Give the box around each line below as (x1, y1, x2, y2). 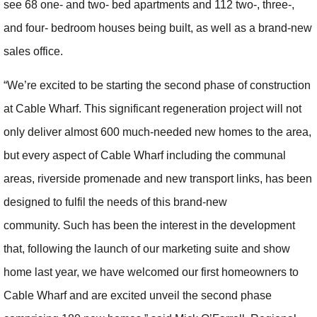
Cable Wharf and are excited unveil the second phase (4, 289, 272, 301)
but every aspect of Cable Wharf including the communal (4, 149, 286, 161)
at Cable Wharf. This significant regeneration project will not (4, 102, 301, 115)
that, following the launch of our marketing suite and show (4, 242, 290, 255)
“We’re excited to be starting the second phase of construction (4, 79, 311, 91)
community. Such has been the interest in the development (4, 219, 295, 231)
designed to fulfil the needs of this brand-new (4, 195, 227, 208)
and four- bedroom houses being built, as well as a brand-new (4, 22, 312, 35)
